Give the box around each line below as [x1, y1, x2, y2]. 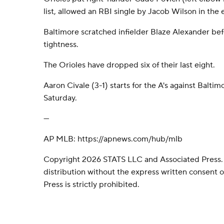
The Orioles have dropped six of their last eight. [43, 60, 215, 70]
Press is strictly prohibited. [43, 179, 139, 189]
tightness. [43, 39, 78, 49]
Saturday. [43, 93, 77, 103]
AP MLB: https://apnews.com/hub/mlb [43, 134, 182, 144]
